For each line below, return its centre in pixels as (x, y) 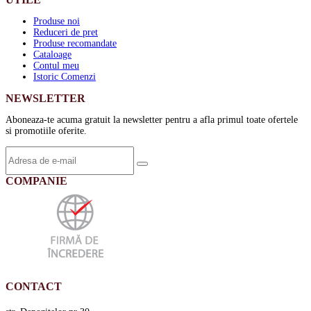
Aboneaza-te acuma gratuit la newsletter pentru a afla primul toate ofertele (152, 119)
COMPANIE (36, 180)
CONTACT (34, 286)
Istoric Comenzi (65, 76)
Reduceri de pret (66, 32)
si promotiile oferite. (46, 131)
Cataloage (52, 54)
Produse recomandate (75, 43)
